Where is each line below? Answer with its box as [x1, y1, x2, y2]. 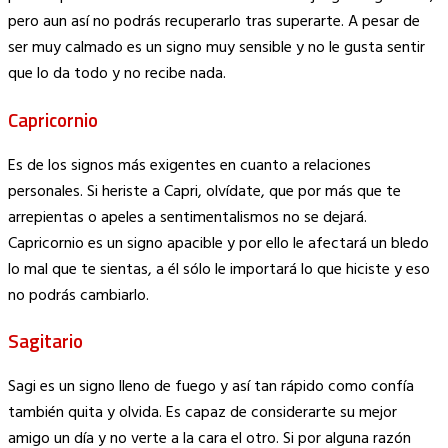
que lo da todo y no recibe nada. [8, 61, 226, 88]
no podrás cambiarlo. [8, 282, 149, 309]
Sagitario [8, 327, 83, 356]
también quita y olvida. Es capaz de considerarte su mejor [8, 400, 397, 427]
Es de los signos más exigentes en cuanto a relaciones [8, 152, 371, 179]
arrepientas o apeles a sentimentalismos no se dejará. [8, 204, 367, 231]
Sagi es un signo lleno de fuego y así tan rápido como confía [8, 374, 414, 401]
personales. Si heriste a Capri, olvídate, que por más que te [8, 178, 401, 205]
